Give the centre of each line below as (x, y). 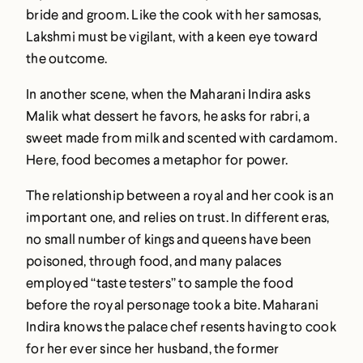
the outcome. (66, 58)
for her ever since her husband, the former (153, 348)
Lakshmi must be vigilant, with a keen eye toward (172, 36)
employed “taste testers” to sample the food (160, 283)
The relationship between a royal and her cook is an (180, 195)
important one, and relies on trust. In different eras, (178, 217)
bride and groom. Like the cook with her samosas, (173, 15)
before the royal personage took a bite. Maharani (172, 305)
